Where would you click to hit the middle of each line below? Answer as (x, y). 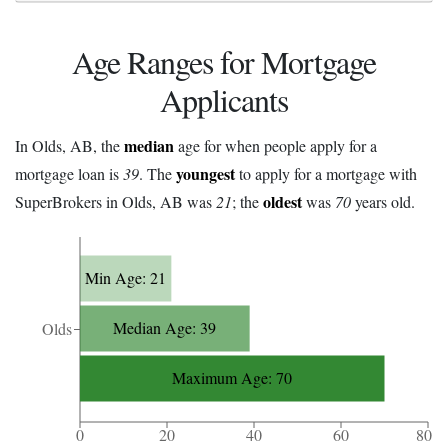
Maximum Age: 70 (232, 378)
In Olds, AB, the (69, 145)
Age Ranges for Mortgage (224, 62)
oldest (282, 201)
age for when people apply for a (275, 145)
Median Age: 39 (165, 328)
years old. (383, 201)
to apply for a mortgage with (326, 173)
